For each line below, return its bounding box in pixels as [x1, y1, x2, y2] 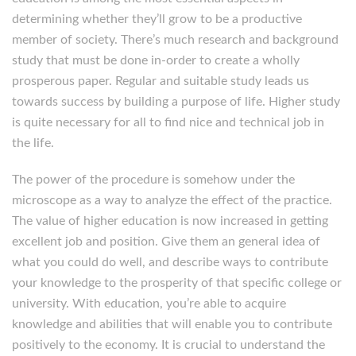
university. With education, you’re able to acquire [12, 297, 286, 310]
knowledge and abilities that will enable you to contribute [12, 318, 332, 331]
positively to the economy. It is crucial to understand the [12, 339, 325, 351]
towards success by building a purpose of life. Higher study [12, 95, 340, 108]
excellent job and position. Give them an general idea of [12, 235, 320, 248]
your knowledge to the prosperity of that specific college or [12, 277, 342, 289]
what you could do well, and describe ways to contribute [12, 256, 328, 269]
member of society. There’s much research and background [12, 33, 339, 46]
